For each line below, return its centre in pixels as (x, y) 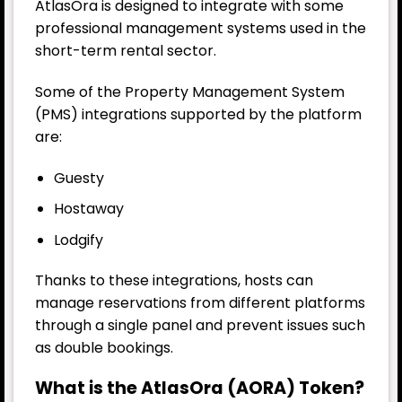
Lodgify (78, 240)
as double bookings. (104, 348)
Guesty (79, 178)
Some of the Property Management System (190, 92)
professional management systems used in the (201, 28)
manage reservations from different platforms (200, 303)
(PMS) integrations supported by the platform (198, 114)
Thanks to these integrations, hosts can (174, 281)
